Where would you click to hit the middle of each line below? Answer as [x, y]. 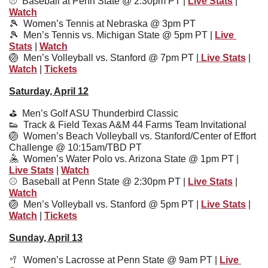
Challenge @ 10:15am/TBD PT [75, 147]
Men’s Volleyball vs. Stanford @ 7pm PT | [111, 57]
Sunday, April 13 [46, 237]
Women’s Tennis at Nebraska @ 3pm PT [109, 23]
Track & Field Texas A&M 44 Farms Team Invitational [133, 124]
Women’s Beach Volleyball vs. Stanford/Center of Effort [137, 136]
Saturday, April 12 [49, 91]
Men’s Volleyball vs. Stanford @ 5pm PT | [112, 204]
